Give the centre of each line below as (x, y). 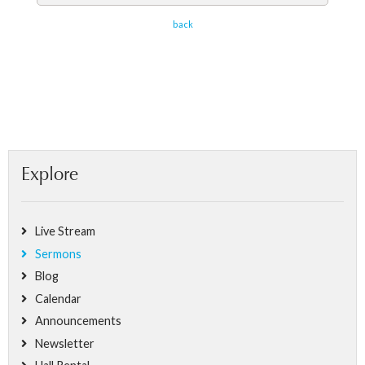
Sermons (58, 253)
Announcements (78, 321)
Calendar (58, 298)
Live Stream (65, 231)
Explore (50, 176)
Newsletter (65, 343)
